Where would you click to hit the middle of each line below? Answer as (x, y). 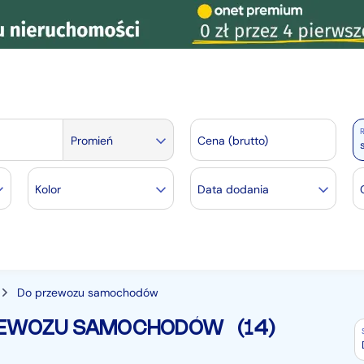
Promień (91, 141)
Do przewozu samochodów (88, 292)
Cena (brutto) (232, 141)
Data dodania (233, 189)
